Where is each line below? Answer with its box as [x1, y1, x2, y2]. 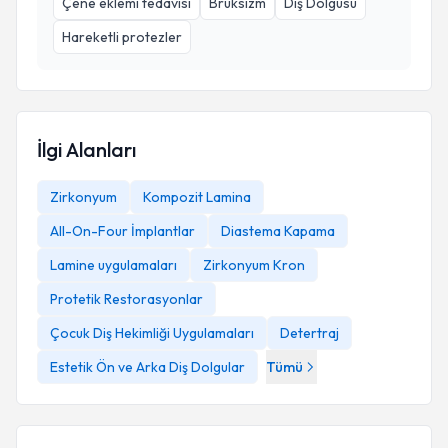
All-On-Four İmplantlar [50, 222, 195, 240]
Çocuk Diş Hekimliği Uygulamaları [50, 324, 254, 342]
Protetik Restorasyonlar [50, 290, 203, 308]
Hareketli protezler [62, 28, 182, 46]
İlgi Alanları [37, 137, 136, 162]
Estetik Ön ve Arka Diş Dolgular [50, 358, 245, 376]
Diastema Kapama [221, 222, 335, 240]
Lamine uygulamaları [50, 256, 177, 274]
